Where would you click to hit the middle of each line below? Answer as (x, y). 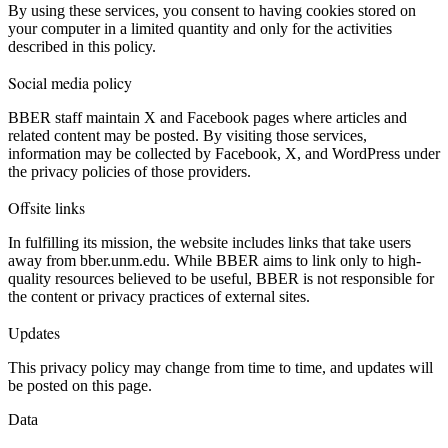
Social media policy (70, 82)
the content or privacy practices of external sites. (159, 296)
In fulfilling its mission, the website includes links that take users (209, 242)
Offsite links (46, 207)
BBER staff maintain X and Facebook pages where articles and (207, 117)
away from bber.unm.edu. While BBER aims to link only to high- (214, 260)
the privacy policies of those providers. (129, 171)
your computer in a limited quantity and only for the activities (200, 28)
